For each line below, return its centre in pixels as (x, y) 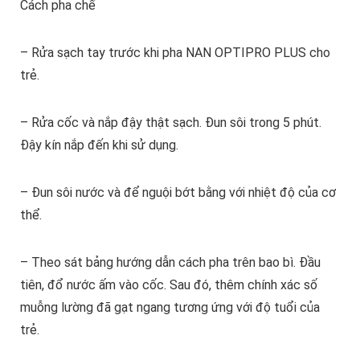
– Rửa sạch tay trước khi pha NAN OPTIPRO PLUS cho (175, 53)
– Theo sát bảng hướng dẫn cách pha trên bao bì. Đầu (170, 263)
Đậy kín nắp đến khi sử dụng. (99, 145)
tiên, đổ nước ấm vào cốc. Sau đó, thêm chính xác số (168, 285)
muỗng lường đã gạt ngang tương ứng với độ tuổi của (170, 308)
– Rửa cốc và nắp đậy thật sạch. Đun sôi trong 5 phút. (170, 123)
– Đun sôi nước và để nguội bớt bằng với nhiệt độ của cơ (178, 193)
